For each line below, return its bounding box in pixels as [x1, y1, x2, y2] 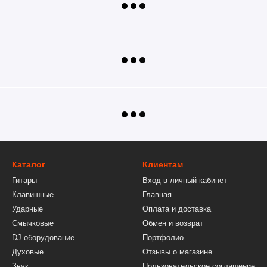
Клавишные [12, 190, 54, 200]
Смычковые [12, 219, 54, 228]
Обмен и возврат [142, 219, 203, 228]
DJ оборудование [12, 233, 74, 243]
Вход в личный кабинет [142, 176, 227, 185]
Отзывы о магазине [142, 247, 212, 257]
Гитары [12, 176, 37, 185]
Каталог [12, 160, 45, 170]
